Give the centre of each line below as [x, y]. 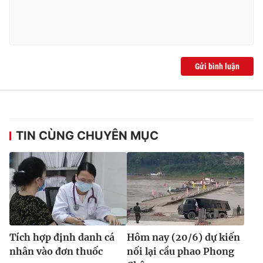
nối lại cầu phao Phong [181, 251]
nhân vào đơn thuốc [56, 251]
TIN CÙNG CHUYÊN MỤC [87, 135]
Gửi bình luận [217, 66]
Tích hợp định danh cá [62, 237]
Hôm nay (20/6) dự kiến [183, 237]
